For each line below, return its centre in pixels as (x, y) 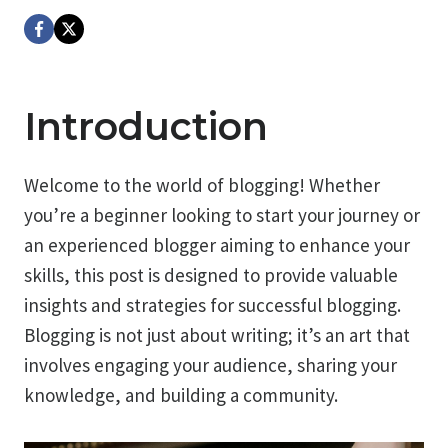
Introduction (146, 126)
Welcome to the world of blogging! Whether (202, 185)
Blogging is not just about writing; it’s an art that (217, 335)
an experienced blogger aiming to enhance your (217, 245)
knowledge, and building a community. (181, 395)
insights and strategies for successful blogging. (212, 305)
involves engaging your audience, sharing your (210, 365)
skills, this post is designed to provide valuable (211, 275)
